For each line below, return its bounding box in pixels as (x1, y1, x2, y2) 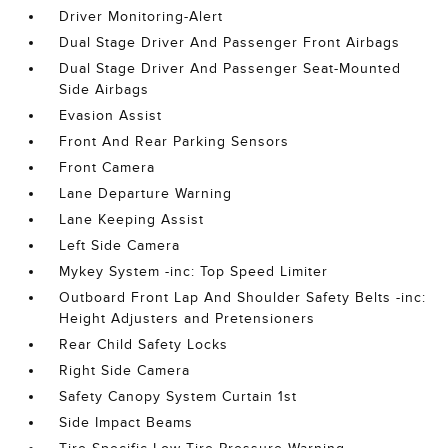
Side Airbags (59, 82, 150, 98)
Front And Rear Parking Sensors (59, 134, 290, 150)
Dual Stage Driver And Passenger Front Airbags (59, 35, 401, 51)
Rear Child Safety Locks (59, 337, 229, 353)
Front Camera (59, 160, 156, 176)
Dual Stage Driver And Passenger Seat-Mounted (59, 61, 402, 77)
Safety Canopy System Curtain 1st (59, 389, 298, 405)
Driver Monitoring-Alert (59, 9, 224, 25)
